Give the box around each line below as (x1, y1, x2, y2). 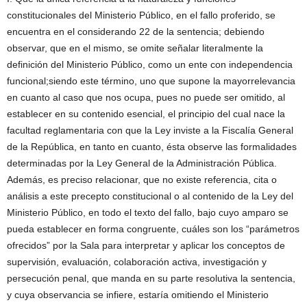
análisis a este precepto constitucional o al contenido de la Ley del (7, 190, 293, 201)
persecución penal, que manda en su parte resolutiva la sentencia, (7, 272, 295, 284)
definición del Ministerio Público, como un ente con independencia (7, 58, 293, 70)
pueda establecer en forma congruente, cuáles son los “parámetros (7, 223, 299, 234)
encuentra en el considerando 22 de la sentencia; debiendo (7, 25, 265, 37)
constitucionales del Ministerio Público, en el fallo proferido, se (7, 9, 275, 21)
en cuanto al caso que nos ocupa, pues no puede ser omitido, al (7, 91, 285, 103)
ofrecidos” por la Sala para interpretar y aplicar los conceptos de (7, 239, 285, 251)
